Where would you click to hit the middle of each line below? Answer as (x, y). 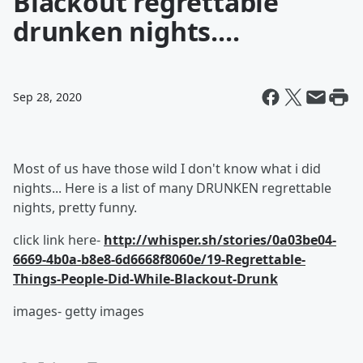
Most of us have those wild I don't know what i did (167, 169)
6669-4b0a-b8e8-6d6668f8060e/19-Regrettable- (159, 259)
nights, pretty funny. (75, 207)
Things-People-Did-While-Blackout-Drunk (145, 279)
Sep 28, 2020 (47, 97)
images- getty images (79, 311)
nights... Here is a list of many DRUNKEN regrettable (172, 188)
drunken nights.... (126, 31)
